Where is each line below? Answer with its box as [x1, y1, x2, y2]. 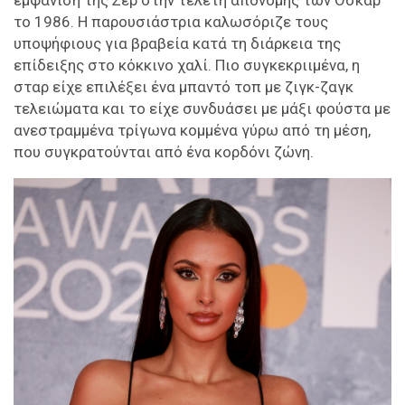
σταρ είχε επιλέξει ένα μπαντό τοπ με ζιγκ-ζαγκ [14, 77, 353, 96]
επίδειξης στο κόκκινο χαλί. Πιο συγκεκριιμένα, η [14, 55, 360, 74]
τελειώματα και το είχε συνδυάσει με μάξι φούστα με [14, 99, 391, 118]
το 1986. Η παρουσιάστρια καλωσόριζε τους [14, 12, 328, 31]
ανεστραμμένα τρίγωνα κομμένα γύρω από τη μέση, [14, 120, 371, 139]
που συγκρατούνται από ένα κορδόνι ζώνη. [14, 142, 314, 161]
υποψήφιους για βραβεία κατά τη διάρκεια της [14, 33, 341, 52]
